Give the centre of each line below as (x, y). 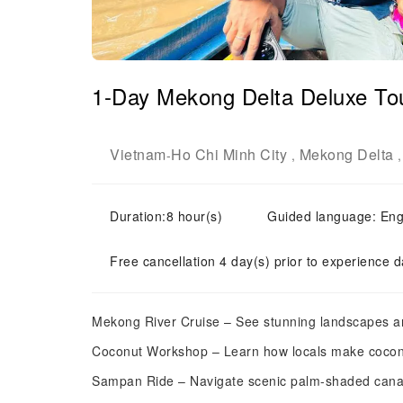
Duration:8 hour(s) (166, 216)
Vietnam (138, 154)
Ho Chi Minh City (229, 154)
